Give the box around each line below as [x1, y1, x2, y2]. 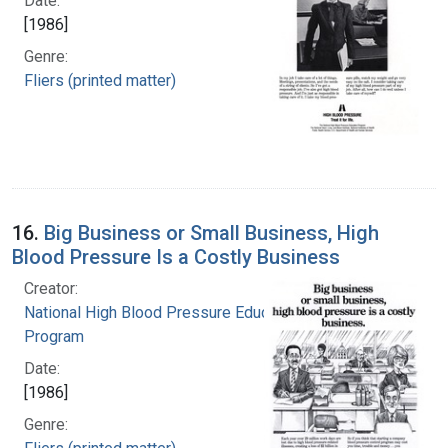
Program [24, 326, 84, 346]
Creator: [24, 278, 78, 298]
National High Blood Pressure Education [24, 302, 303, 322]
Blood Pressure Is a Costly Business [12, 244, 340, 269]
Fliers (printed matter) [24, 70, 176, 90]
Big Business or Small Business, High [44, 220, 379, 245]
